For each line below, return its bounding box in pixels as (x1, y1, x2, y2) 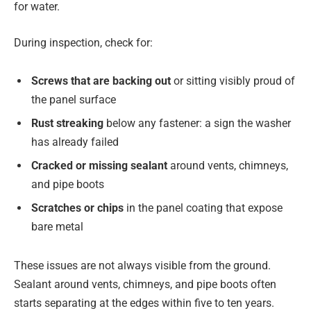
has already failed (31, 135, 119, 149)
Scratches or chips (31, 201, 124, 215)
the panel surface (31, 93, 116, 107)
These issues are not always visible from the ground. (14, 259, 271, 273)
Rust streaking (31, 117, 103, 131)
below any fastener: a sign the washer (103, 117, 291, 131)
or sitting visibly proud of (171, 74, 295, 88)
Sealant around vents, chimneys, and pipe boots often (14, 278, 276, 292)
